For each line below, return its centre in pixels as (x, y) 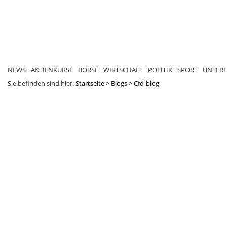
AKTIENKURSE (52, 70)
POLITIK (160, 70)
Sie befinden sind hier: (42, 83)
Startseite (90, 83)
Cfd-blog (146, 83)
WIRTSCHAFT (123, 70)
